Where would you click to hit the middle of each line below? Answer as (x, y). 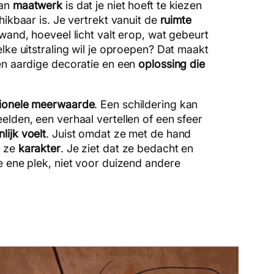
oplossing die (172, 64)
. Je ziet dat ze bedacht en (127, 148)
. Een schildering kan (146, 104)
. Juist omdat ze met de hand (119, 133)
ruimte (176, 20)
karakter (39, 148)
